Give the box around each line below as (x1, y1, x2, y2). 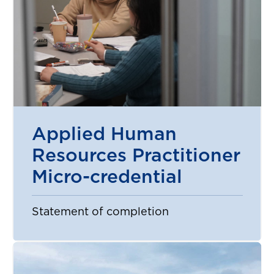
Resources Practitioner (31, 147, 240, 166)
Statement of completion (31, 207, 169, 218)
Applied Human (31, 125, 177, 144)
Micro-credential (31, 168, 182, 187)
